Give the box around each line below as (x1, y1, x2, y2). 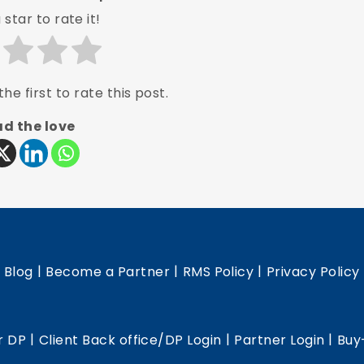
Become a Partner (45, 262, 171, 281)
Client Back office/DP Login (38, 330, 222, 349)
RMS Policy (182, 262, 254, 281)
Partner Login (234, 330, 325, 349)
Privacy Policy (266, 262, 360, 281)
